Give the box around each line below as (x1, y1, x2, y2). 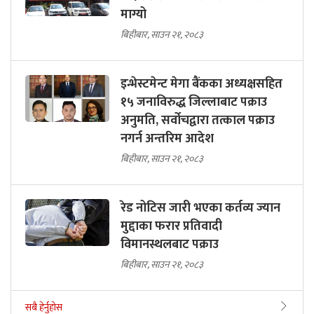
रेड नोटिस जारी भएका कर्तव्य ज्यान (121, 198, 280, 219)
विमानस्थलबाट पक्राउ (121, 234, 219, 256)
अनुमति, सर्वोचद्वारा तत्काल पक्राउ (121, 110, 275, 132)
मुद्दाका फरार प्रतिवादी (121, 216, 222, 238)
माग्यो (121, 4, 146, 26)
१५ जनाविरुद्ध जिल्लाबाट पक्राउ (121, 92, 267, 114)
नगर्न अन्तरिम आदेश (121, 128, 214, 150)
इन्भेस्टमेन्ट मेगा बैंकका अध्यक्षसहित (121, 74, 282, 95)
